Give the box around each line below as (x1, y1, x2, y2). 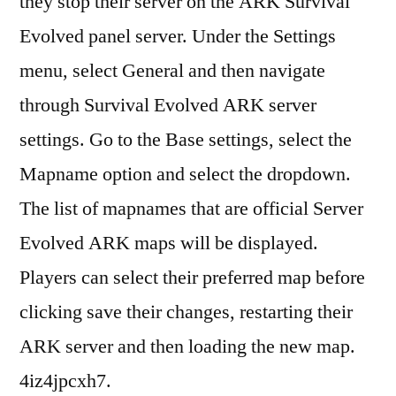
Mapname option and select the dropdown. (19, 162, 351, 187)
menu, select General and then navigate (19, 58, 325, 83)
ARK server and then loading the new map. (19, 334, 355, 359)
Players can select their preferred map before (19, 265, 365, 290)
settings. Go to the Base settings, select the (19, 127, 352, 152)
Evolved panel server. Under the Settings (19, 24, 336, 49)
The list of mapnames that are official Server (19, 196, 363, 221)
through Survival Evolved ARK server (19, 93, 316, 118)
